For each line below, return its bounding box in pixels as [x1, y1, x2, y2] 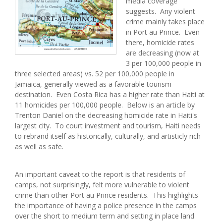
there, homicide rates [126, 37, 194, 47]
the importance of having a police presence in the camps [15, 200, 197, 210]
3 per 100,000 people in [126, 58, 201, 68]
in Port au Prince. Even [126, 27, 200, 37]
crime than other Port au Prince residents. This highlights [15, 190, 198, 200]
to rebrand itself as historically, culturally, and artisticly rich [15, 131, 201, 141]
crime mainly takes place [126, 16, 205, 26]
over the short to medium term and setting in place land [15, 211, 194, 221]
